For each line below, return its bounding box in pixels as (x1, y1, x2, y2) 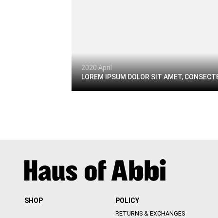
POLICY (115, 196, 139, 204)
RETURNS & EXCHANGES (115, 209, 185, 217)
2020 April (81, 63, 112, 72)
